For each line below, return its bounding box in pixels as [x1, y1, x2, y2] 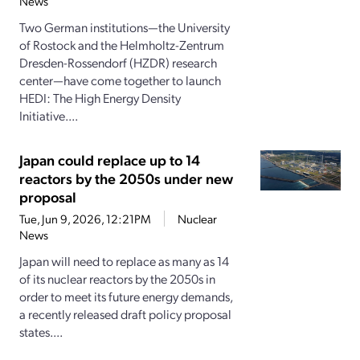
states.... [19, 323, 63, 341]
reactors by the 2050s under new [19, 169, 233, 188]
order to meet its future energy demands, [19, 288, 232, 305]
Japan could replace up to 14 [19, 150, 200, 170]
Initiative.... [19, 107, 78, 125]
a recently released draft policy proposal [19, 305, 231, 323]
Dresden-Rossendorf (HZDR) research [19, 54, 217, 72]
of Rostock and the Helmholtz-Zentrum [19, 36, 224, 54]
